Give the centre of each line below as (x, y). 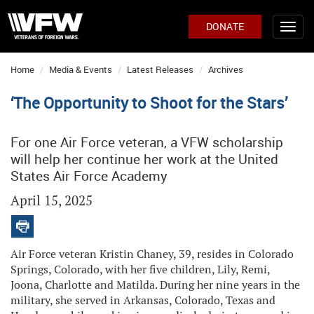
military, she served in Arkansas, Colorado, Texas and (143, 300)
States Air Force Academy (89, 176)
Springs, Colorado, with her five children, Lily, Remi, (140, 269)
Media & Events (81, 69)
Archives (226, 69)
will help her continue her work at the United (144, 159)
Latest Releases (160, 69)
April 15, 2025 (52, 201)
